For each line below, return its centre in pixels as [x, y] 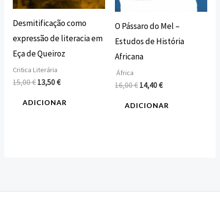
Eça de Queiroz [39, 53]
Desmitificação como [50, 23]
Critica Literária [35, 70]
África [124, 73]
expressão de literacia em [58, 38]
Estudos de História [150, 41]
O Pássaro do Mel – [147, 26]
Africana [129, 56]
